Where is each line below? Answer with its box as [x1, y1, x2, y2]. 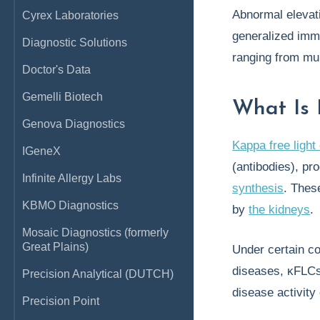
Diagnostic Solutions [22, 36, 127, 49]
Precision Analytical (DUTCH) [22, 268, 174, 280]
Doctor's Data [22, 64, 91, 76]
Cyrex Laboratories [22, 9, 119, 21]
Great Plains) [22, 241, 89, 253]
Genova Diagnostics [22, 118, 125, 130]
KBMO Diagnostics [22, 199, 119, 211]
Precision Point [22, 295, 99, 307]
